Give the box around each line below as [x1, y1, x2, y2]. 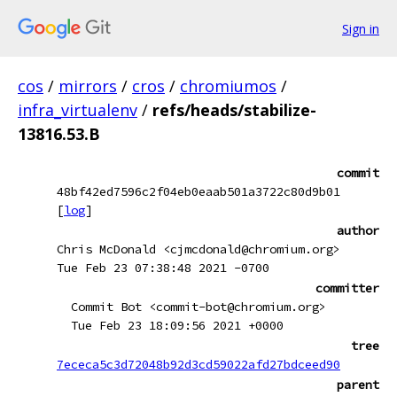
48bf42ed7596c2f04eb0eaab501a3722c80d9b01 [57, 183, 340, 199]
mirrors [58, 75, 117, 97]
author [337, 222, 379, 238]
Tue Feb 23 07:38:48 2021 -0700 [57, 260, 269, 276]
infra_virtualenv [18, 99, 137, 121]
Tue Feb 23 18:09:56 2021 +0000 [71, 317, 284, 333]
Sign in [342, 19, 379, 37]
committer [315, 280, 379, 296]
